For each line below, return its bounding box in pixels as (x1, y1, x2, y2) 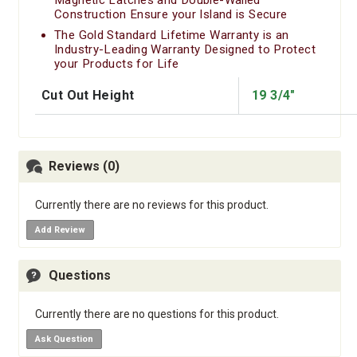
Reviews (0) (49, 158, 120, 174)
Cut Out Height (41, 87, 135, 103)
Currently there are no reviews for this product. (35, 198, 269, 211)
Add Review (35, 224, 85, 235)
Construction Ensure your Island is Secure (54, 6, 288, 22)
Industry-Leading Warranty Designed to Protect (54, 41, 316, 57)
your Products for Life (54, 56, 179, 71)
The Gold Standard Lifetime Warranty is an (54, 27, 289, 42)
